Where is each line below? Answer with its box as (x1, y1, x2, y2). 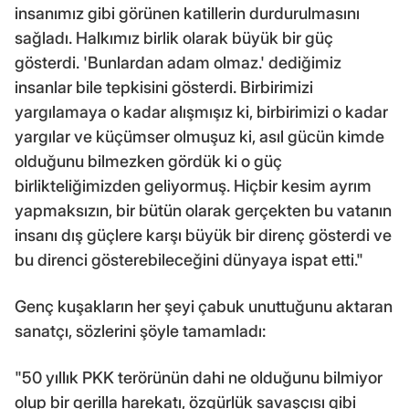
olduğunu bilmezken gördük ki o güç (15, 151, 282, 171)
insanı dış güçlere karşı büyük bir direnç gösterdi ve (15, 225, 392, 245)
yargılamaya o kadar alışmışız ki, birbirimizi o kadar (15, 101, 388, 121)
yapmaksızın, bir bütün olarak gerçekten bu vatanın (15, 200, 392, 220)
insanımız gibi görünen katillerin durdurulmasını (15, 3, 360, 23)
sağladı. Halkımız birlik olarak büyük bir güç (15, 27, 333, 47)
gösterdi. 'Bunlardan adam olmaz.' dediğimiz (15, 52, 341, 72)
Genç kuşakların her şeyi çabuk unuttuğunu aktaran (15, 296, 393, 316)
